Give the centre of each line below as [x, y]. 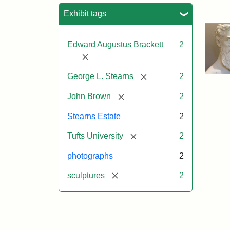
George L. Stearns [100, 76]
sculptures [86, 175]
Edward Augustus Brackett [115, 44]
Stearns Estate [94, 116]
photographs [90, 156]
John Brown [89, 97]
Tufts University [95, 136]
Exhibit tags [85, 13]
